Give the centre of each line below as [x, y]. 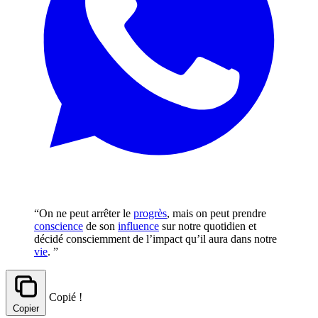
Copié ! [66, 297]
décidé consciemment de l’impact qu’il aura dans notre [155, 238]
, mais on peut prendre [216, 213]
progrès [150, 213]
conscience [59, 226]
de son [100, 226]
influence [138, 226]
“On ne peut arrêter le [84, 213]
